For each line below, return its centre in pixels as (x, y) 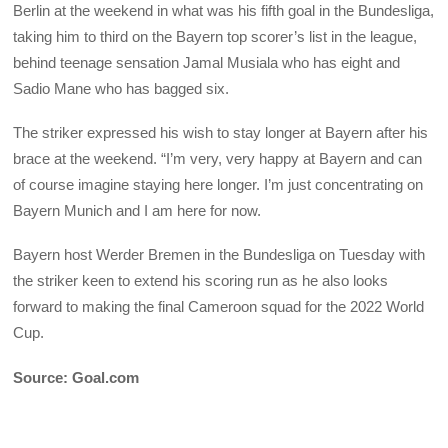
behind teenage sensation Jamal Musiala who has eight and (207, 62)
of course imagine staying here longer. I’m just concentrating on (218, 185)
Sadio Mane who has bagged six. (121, 88)
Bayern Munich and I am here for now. (137, 211)
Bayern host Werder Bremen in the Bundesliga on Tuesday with (219, 255)
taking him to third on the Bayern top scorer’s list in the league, (215, 36)
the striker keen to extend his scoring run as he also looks (201, 281)
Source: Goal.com (76, 377)
